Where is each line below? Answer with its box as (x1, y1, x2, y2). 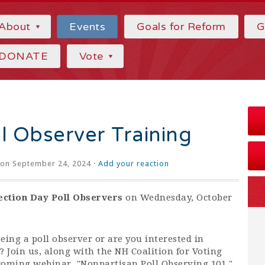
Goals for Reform (136, 20, 226, 33)
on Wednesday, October (122, 192, 232, 203)
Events (69, 20, 106, 33)
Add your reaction (98, 159, 169, 168)
